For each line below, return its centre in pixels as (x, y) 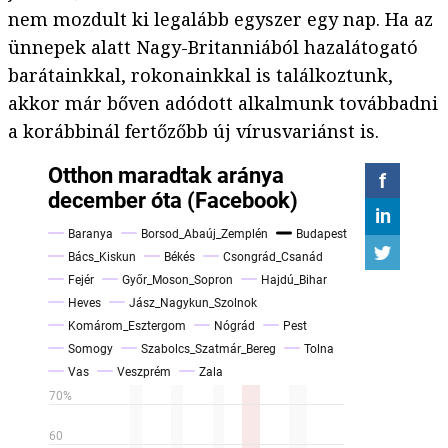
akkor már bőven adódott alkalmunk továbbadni (223, 103)
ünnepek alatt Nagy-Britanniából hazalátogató (213, 47)
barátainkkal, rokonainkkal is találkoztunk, (200, 75)
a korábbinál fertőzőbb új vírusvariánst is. (193, 131)
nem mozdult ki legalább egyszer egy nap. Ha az (220, 19)
